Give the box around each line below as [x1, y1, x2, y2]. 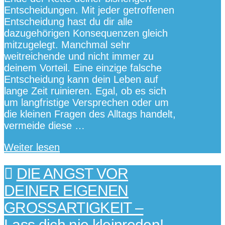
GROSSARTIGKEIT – [4, 199, 144, 216]
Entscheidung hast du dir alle [4, 16, 133, 27]
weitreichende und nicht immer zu [4, 50, 154, 62]
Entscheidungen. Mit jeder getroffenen [4, 4, 174, 16]
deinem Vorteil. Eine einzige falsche [4, 62, 162, 73]
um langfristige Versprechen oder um [4, 96, 169, 108]
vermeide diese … [4, 120, 85, 131]
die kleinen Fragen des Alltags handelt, [4, 108, 176, 120]
